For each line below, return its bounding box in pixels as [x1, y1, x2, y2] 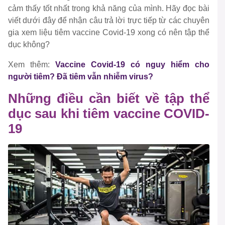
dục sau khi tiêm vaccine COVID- [8, 106, 209, 121]
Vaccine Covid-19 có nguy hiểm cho [55, 60, 209, 69]
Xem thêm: [8, 60, 55, 69]
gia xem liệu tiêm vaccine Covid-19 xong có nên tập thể [8, 28, 209, 37]
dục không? [8, 40, 50, 49]
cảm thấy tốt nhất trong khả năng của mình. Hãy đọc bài [8, 4, 209, 13]
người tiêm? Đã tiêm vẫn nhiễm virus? [8, 72, 153, 81]
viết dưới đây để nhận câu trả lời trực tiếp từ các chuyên [8, 16, 209, 25]
